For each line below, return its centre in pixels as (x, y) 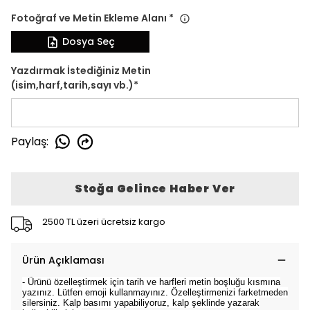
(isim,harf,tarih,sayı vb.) (72, 85)
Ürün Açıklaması (63, 260)
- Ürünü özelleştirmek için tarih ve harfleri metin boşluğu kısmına (151, 282)
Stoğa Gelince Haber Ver (155, 189)
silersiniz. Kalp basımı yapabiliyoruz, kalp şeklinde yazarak (141, 303)
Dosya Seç (89, 42)
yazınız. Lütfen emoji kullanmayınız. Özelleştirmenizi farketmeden (155, 292)
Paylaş (29, 141)
